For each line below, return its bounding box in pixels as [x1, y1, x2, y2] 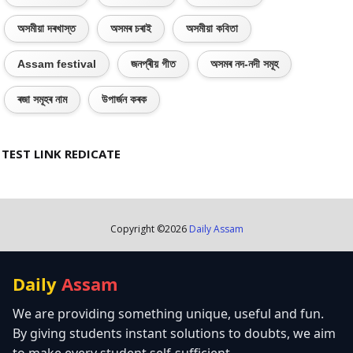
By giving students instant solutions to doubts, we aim [13, 325, 336, 342]
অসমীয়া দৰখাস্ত [17, 22, 76, 35]
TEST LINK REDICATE [2, 146, 121, 162]
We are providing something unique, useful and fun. [13, 305, 324, 322]
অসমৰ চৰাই [110, 22, 151, 35]
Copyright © [110, 222, 165, 236]
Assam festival [17, 58, 96, 70]
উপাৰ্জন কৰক [102, 93, 147, 106]
